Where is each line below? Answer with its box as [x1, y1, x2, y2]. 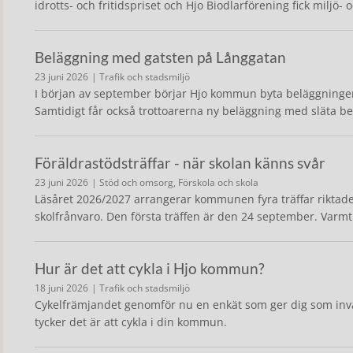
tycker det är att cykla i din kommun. [35, 314, 227, 329]
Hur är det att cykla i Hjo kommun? [35, 259, 265, 277]
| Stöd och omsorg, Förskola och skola [91, 176, 258, 189]
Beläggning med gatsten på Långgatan [35, 48, 286, 66]
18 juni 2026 [35, 281, 88, 295]
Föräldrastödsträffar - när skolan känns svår [35, 154, 325, 172]
